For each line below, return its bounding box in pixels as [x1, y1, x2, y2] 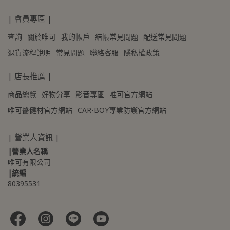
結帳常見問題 [95, 30, 138, 43]
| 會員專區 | [8, 11, 52, 25]
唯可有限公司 [8, 155, 51, 168]
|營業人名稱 [8, 144, 48, 158]
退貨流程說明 [8, 46, 51, 59]
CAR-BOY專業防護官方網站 [78, 103, 166, 117]
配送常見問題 [143, 30, 186, 43]
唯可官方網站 [109, 87, 152, 101]
